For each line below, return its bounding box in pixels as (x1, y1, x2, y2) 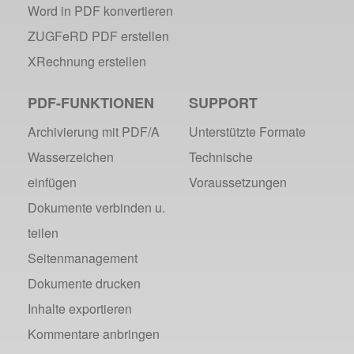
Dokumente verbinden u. (28, 198, 165, 217)
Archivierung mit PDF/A (28, 122, 160, 141)
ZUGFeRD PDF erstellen (28, 27, 169, 45)
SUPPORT (189, 92, 258, 113)
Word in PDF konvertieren (28, 2, 173, 20)
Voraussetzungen (189, 173, 287, 191)
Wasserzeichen (28, 148, 114, 166)
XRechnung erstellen (28, 52, 146, 70)
